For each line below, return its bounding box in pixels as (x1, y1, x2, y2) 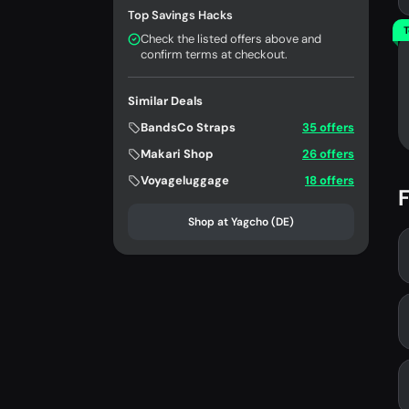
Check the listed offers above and (141, 31, 321, 47)
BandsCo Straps (141, 120, 236, 136)
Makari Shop (141, 146, 214, 163)
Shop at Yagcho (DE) (188, 215, 294, 230)
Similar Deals (128, 93, 203, 110)
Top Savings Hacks (128, 7, 233, 24)
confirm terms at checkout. (141, 47, 288, 63)
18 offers (305, 173, 354, 189)
